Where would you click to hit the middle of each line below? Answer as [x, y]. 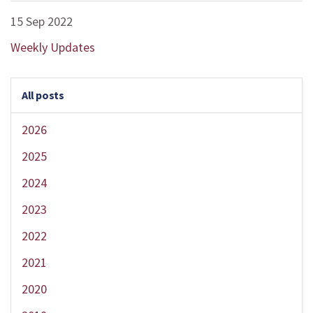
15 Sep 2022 [42, 21]
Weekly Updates [53, 47]
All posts [43, 95]
